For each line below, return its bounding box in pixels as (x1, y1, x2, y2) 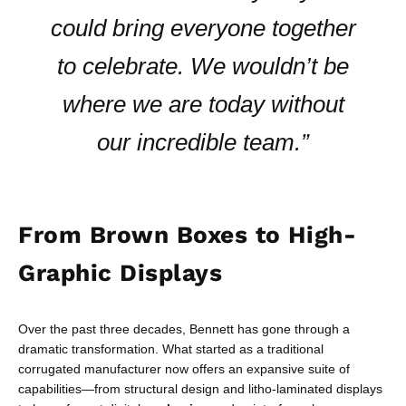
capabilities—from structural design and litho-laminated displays (18, 382, 382, 396)
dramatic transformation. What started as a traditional (18, 342, 324, 356)
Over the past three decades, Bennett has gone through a (18, 322, 350, 336)
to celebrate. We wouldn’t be (57, 53, 349, 80)
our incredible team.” (97, 129, 309, 156)
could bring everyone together (50, 14, 356, 42)
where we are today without (62, 91, 344, 118)
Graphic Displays (18, 259, 223, 286)
